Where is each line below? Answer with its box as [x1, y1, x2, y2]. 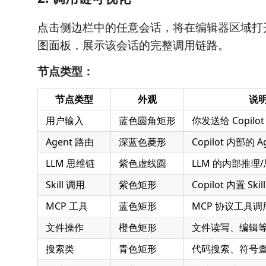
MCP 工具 [46, 199, 88, 213]
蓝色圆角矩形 [119, 114, 176, 127]
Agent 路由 [46, 135, 94, 148]
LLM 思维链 [46, 157, 95, 170]
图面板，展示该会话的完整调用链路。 [37, 37, 229, 53]
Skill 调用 [46, 178, 85, 191]
